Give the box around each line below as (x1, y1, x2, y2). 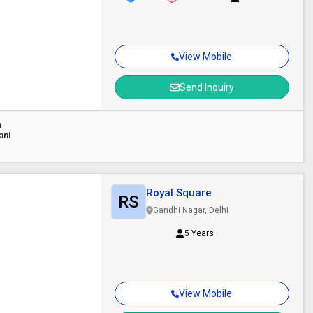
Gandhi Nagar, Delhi (152, 205, 228, 215)
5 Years (184, 228, 214, 238)
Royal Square (145, 187, 212, 199)
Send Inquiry (179, 82, 234, 93)
